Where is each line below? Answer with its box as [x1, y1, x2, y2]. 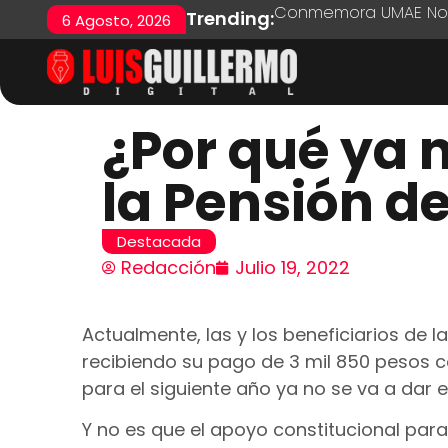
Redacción [121, 255, 216, 280]
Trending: [186, 6, 274, 31]
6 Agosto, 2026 [62, 10, 171, 31]
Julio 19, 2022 [235, 255, 350, 280]
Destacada [117, 231, 201, 252]
